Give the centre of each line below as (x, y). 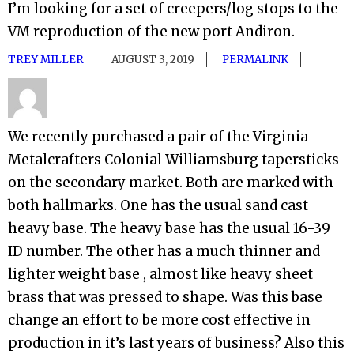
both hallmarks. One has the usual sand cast (158, 206)
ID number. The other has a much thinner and (164, 252)
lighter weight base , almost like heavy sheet (160, 275)
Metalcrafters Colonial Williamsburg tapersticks (173, 160)
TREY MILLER (46, 60)
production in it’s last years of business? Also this (176, 343)
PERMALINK (255, 60)
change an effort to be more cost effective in (159, 320)
